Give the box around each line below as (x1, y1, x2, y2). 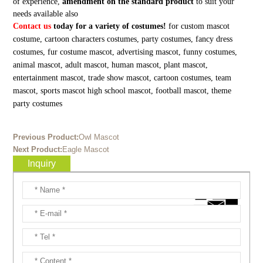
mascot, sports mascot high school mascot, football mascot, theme (12, 86, 231, 95)
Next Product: (12, 144, 62, 154)
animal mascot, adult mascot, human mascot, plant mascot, (12, 60, 208, 69)
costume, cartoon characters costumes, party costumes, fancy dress (12, 34, 232, 43)
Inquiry (27, 158, 56, 168)
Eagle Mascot (62, 144, 109, 154)
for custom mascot (168, 21, 230, 31)
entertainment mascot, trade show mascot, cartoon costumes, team (12, 73, 231, 82)
